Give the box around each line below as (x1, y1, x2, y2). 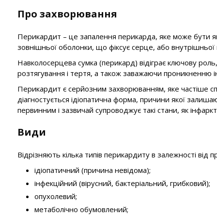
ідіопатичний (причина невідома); (34, 165, 151, 175)
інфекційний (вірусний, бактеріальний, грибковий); (34, 178, 210, 188)
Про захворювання (17, 7, 117, 20)
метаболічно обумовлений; (34, 204, 128, 214)
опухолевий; (34, 191, 77, 201)
